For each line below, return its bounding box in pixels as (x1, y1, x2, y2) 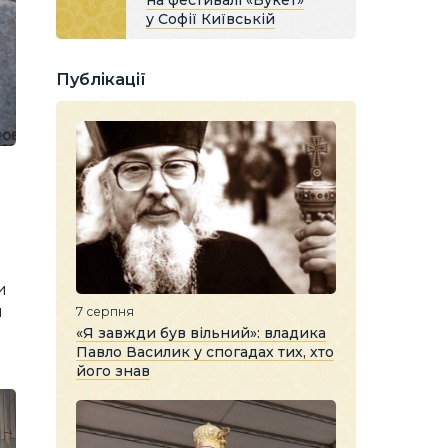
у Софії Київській (146, 10, 275, 28)
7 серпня (76, 303, 134, 319)
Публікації (56, 70, 146, 89)
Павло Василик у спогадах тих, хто (76, 342, 334, 361)
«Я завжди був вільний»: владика (76, 323, 326, 342)
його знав (76, 361, 150, 380)
